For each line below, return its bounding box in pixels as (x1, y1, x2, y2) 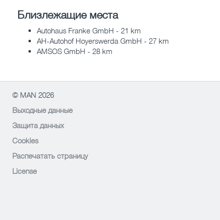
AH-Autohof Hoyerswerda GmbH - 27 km (37, 36, 169, 46)
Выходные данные (12, 106, 73, 115)
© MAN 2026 (12, 90, 54, 100)
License (12, 166, 37, 176)
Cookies (12, 136, 38, 145)
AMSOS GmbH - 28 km (37, 47, 112, 56)
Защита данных (12, 121, 64, 130)
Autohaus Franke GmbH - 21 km (37, 26, 141, 35)
